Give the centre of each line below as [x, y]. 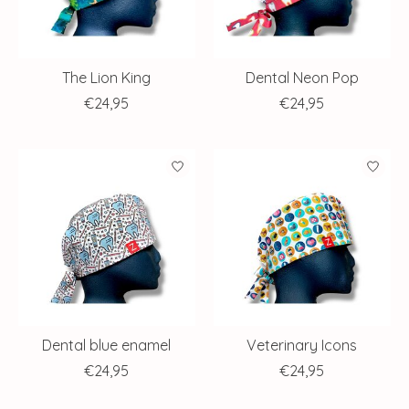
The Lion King [107, 78]
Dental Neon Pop [302, 78]
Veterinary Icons [302, 346]
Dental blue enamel [107, 346]
